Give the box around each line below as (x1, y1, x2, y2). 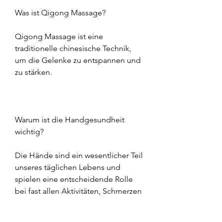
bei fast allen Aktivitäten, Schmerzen (15, 186, 142, 196)
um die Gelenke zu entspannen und (15, 55, 141, 65)
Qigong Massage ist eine (15, 31, 103, 41)
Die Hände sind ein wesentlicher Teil (15, 150, 143, 160)
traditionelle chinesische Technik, (15, 43, 131, 53)
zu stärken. (15, 67, 52, 77)
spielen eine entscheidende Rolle (15, 174, 133, 184)
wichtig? (15, 126, 44, 136)
